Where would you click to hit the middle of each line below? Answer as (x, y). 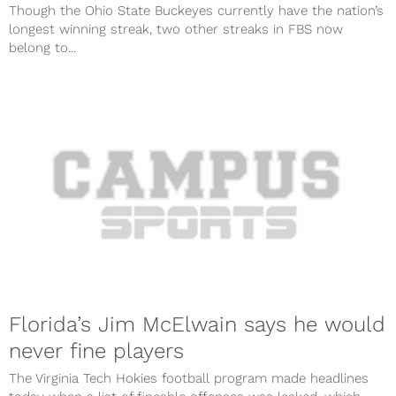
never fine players (96, 351)
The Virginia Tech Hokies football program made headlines (189, 379)
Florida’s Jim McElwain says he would (197, 325)
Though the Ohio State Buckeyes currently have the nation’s (196, 10)
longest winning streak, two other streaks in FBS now (176, 29)
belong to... (42, 47)
